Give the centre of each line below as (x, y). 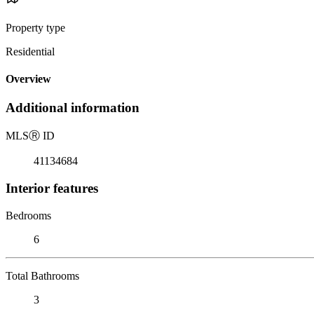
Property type (35, 27)
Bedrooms (28, 215)
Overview (28, 79)
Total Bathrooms (42, 275)
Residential (30, 51)
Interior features (52, 188)
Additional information (73, 108)
